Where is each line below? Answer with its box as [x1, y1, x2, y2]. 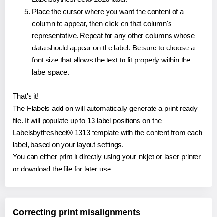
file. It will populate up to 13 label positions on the [13, 116, 162, 125]
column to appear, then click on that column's [32, 19, 172, 28]
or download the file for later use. [13, 165, 113, 173]
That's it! [13, 92, 39, 101]
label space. [32, 68, 69, 77]
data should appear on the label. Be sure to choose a [32, 44, 195, 52]
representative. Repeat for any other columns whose [32, 31, 195, 40]
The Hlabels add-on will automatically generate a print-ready [13, 104, 198, 113]
